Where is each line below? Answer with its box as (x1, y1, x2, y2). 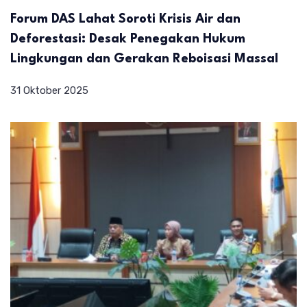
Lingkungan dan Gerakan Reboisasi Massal (10, 53, 278, 66)
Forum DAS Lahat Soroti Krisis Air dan (10, 13, 241, 26)
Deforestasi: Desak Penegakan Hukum (10, 33, 245, 46)
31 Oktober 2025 (10, 84, 88, 97)
